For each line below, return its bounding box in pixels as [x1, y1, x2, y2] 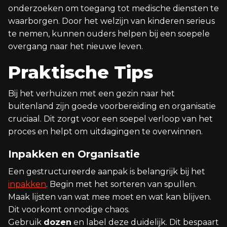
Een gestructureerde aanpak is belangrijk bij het [8, 167, 205, 176]
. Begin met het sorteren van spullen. [46, 179, 197, 189]
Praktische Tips [8, 61, 153, 83]
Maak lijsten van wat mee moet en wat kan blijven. [8, 192, 211, 202]
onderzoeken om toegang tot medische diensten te [8, 4, 219, 13]
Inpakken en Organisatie [8, 148, 140, 160]
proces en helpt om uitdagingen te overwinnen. [8, 127, 203, 136]
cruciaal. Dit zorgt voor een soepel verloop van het [8, 114, 213, 124]
